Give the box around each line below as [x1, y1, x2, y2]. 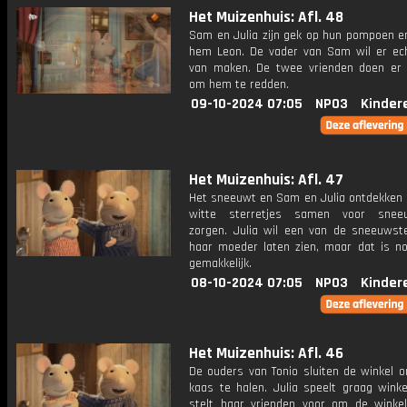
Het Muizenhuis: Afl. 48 [189, 7, 343, 27]
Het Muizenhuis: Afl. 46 [189, 343, 343, 363]
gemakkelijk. [189, 255, 252, 272]
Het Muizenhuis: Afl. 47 [189, 170, 343, 190]
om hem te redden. [189, 76, 289, 93]
